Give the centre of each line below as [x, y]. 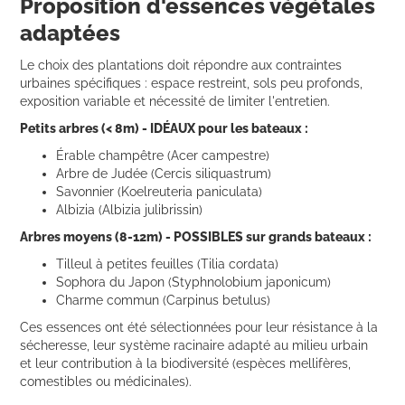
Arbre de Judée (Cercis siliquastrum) [164, 173]
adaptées [71, 33]
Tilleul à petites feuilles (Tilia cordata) [168, 264]
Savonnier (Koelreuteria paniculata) [160, 191]
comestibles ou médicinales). [106, 381]
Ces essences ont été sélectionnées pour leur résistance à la [199, 327]
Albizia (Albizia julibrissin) [130, 209]
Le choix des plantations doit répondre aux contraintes [181, 65]
